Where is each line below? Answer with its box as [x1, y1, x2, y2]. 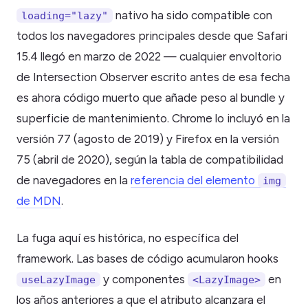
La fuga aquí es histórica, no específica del [16, 230, 239, 245]
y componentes [100, 272, 188, 286]
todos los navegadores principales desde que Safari [16, 28, 287, 43]
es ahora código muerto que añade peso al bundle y [16, 90, 285, 104]
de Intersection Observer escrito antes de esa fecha [16, 69, 290, 84]
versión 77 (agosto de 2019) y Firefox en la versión [16, 131, 279, 146]
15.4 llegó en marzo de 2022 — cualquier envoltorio [16, 49, 282, 63]
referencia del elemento [131, 173, 258, 187]
